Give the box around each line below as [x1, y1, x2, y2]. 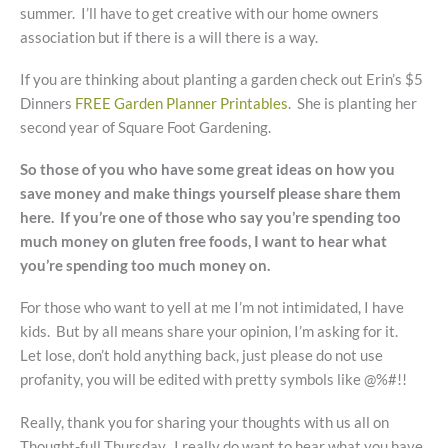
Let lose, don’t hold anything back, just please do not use [20, 347, 383, 365]
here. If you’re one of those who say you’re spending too [20, 209, 401, 227]
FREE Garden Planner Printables [75, 94, 288, 112]
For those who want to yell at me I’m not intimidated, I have [20, 299, 404, 317]
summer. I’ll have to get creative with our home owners [20, 4, 379, 22]
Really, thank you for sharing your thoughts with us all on [20, 413, 389, 431]
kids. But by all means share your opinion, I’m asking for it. [20, 323, 404, 341]
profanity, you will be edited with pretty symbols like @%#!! [20, 371, 407, 389]
